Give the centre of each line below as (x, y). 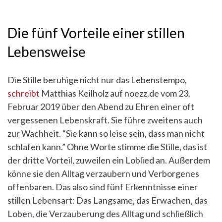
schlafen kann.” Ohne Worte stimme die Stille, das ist (107, 147)
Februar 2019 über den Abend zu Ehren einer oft (101, 107)
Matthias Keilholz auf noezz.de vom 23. (115, 93)
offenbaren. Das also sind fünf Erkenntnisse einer (103, 187)
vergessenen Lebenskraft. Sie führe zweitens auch (105, 120)
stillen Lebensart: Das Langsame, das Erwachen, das (108, 200)
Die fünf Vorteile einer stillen (96, 33)
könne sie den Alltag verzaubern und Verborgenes (103, 173)
